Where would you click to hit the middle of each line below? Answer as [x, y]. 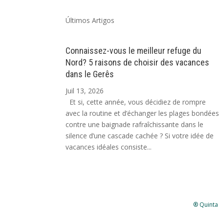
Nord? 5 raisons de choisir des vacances [138, 62]
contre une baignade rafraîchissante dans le [135, 124]
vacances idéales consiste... [109, 147]
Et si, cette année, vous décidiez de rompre [136, 102]
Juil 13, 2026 [85, 90]
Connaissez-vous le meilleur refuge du [134, 50]
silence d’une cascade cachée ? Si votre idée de [140, 135]
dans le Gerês [90, 74]
